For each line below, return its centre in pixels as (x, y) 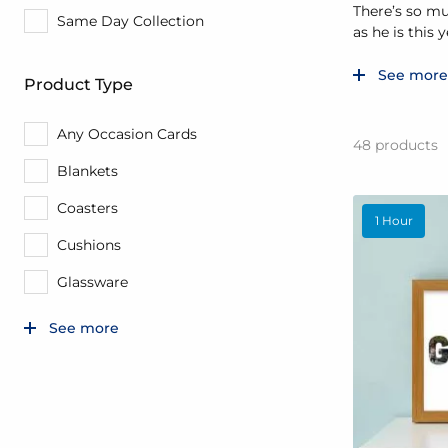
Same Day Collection (130, 20)
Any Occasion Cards (127, 133)
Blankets (87, 170)
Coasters (87, 207)
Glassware (92, 281)
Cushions (89, 244)
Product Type (78, 84)
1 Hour (393, 220)
